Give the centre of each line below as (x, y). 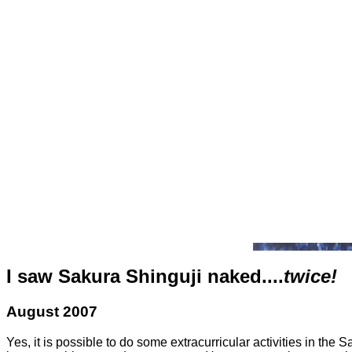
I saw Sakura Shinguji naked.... (145, 277)
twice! (310, 277)
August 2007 (52, 312)
